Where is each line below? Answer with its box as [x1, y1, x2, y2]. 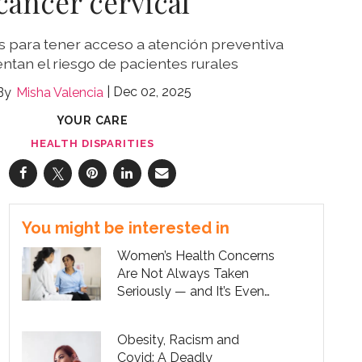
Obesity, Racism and [117, 331, 240, 347]
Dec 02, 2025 [112, 84, 192, 100]
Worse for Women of [117, 301, 244, 317]
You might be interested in [22, 217, 229, 238]
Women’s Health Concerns [117, 247, 276, 263]
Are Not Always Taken [117, 265, 250, 281]
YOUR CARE [56, 113, 128, 127]
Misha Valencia [15, 84, 103, 100]
